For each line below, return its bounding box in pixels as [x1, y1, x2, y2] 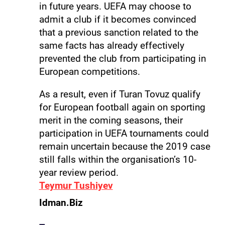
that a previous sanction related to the [39, 26, 198, 38]
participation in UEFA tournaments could [39, 127, 209, 139]
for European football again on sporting [39, 101, 205, 113]
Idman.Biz [39, 196, 83, 208]
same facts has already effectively [39, 39, 184, 51]
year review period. [39, 166, 119, 178]
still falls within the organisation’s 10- [39, 153, 196, 165]
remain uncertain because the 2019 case [39, 140, 210, 152]
